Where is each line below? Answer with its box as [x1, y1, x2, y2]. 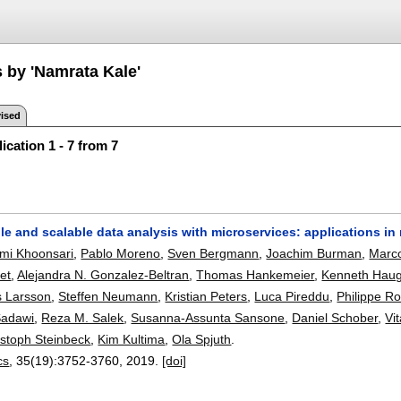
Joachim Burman [266, 245, 363, 260]
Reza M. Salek [41, 310, 124, 325]
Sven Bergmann [167, 245, 260, 260]
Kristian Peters [165, 288, 248, 303]
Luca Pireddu [254, 288, 330, 303]
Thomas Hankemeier [196, 267, 315, 282]
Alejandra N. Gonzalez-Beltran [17, 267, 190, 282]
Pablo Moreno [81, 245, 161, 260]
